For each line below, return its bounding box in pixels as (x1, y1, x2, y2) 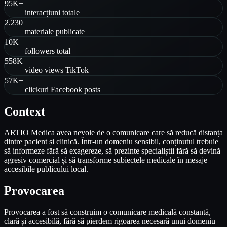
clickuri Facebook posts (25, 85, 100, 94)
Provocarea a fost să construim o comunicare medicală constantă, (4, 208, 211, 217)
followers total (25, 46, 70, 55)
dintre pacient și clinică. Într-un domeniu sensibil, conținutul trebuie (4, 137, 218, 146)
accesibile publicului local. (4, 165, 88, 174)
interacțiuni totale (25, 8, 80, 17)
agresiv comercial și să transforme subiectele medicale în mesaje (4, 156, 207, 165)
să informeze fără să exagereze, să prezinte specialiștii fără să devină (4, 146, 220, 156)
